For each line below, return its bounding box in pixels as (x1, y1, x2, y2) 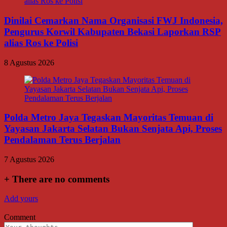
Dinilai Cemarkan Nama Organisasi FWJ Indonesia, (4, 15, 223, 26)
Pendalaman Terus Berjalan (4, 134, 121, 145)
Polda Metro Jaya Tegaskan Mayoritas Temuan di (4, 112, 213, 123)
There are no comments (10, 173, 109, 184)
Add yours (4, 194, 38, 203)
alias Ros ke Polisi (4, 37, 78, 48)
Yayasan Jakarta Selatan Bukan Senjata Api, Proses (4, 123, 222, 134)
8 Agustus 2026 (4, 58, 54, 67)
